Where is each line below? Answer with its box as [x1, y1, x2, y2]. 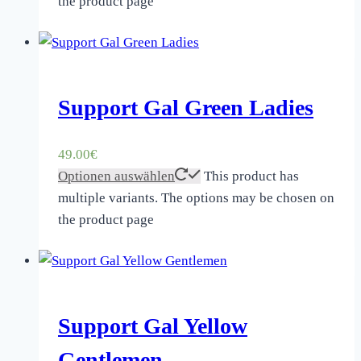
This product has [204, 168, 299, 185]
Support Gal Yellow [58, 313, 247, 339]
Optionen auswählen [58, 168, 175, 185]
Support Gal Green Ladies [58, 94, 313, 120]
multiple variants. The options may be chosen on [58, 190, 334, 206]
